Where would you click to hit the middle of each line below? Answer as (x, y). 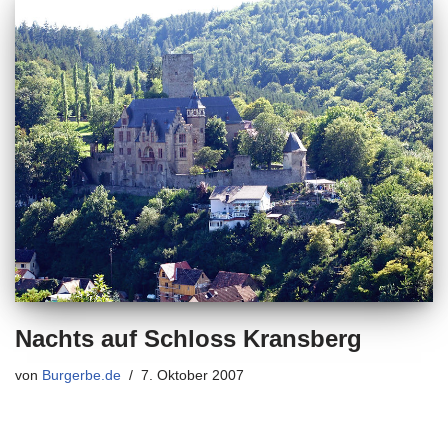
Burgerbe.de (81, 375)
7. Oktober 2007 (192, 375)
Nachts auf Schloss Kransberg (188, 338)
